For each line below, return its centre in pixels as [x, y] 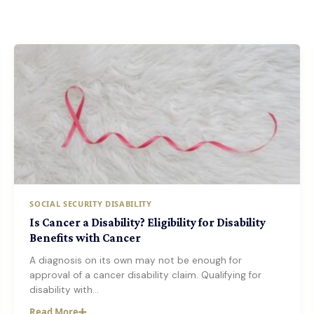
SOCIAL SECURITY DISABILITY [91, 204]
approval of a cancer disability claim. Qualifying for [146, 275]
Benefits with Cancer [86, 238]
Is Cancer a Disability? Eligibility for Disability [148, 223]
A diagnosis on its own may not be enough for [136, 260]
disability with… [64, 290]
